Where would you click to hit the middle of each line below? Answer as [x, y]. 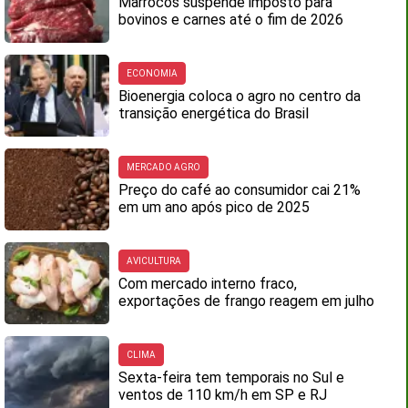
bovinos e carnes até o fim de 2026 [231, 20]
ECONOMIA [153, 73]
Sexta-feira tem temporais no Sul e [232, 377]
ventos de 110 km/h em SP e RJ [223, 395]
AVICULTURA [154, 261]
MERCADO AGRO [164, 167]
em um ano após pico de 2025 [214, 207]
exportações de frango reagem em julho [247, 301]
